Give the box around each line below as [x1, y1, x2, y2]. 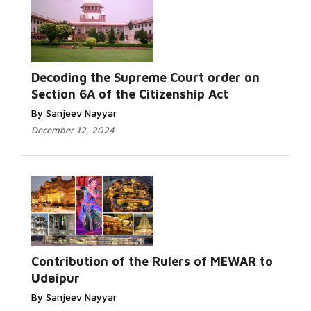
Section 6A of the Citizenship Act [31, 87, 228, 101]
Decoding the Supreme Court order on [31, 70, 260, 85]
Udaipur [31, 271, 80, 285]
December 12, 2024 [31, 124, 115, 135]
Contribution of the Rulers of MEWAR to [31, 254, 273, 269]
